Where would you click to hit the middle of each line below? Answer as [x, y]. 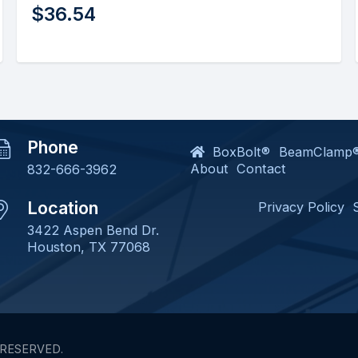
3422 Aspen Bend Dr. [93, 230]
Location [63, 207]
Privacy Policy [301, 207]
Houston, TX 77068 [89, 247]
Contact [262, 169]
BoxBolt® [242, 152]
